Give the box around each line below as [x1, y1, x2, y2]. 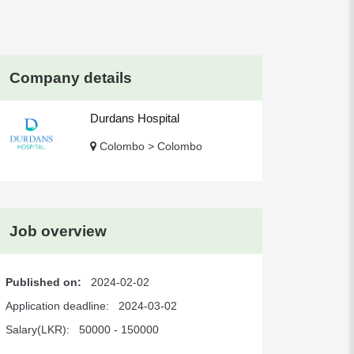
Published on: [6, 276, 88, 288]
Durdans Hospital [90, 111, 180, 125]
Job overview [9, 223, 107, 239]
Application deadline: [6, 299, 116, 312]
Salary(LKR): [6, 323, 77, 336]
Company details [9, 70, 133, 86]
